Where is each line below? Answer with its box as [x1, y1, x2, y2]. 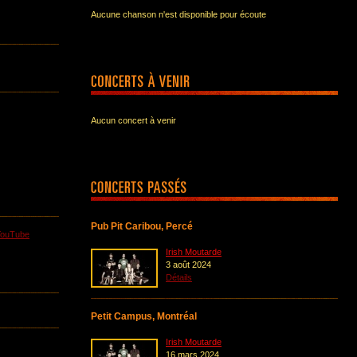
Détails [166, 273, 192, 282]
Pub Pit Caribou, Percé [91, 221, 193, 232]
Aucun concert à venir [91, 116, 176, 125]
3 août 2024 [166, 260, 211, 269]
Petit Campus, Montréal [91, 311, 197, 322]
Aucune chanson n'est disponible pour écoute [91, 10, 266, 19]
